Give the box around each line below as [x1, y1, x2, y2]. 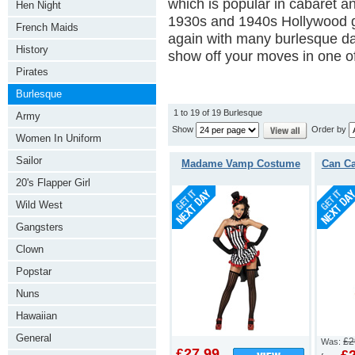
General [16, 332, 52, 344]
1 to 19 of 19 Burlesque [174, 107, 262, 117]
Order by [311, 124, 349, 135]
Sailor [16, 155, 42, 166]
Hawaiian [16, 310, 57, 322]
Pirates [16, 66, 48, 78]
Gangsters [16, 221, 63, 233]
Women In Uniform [16, 132, 101, 144]
